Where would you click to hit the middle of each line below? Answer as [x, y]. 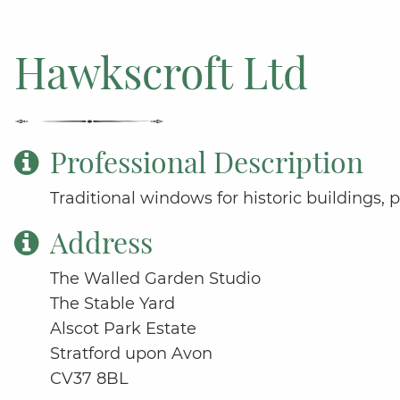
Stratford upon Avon [133, 354]
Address [101, 242]
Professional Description [207, 162]
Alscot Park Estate [125, 329]
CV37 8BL [92, 379]
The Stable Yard [115, 304]
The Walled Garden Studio [158, 279]
